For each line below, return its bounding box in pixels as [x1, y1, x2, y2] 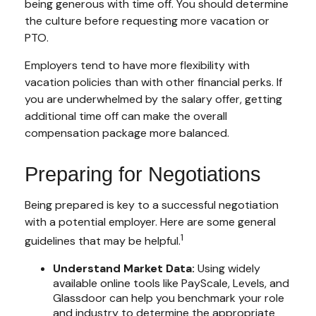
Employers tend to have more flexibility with [25, 57, 250, 73]
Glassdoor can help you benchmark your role [53, 290, 284, 305]
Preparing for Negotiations [25, 162, 261, 186]
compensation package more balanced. [25, 125, 229, 140]
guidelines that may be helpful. [25, 233, 181, 248]
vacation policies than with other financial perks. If [25, 74, 282, 90]
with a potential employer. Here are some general [25, 214, 276, 229]
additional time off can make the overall [25, 108, 227, 123]
